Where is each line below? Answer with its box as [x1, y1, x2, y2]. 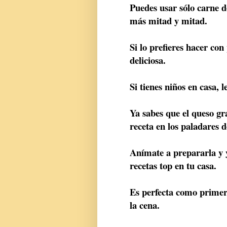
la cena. [130, 198, 160, 212]
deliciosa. [130, 53, 166, 67]
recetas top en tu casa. [130, 159, 216, 173]
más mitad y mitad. [130, 14, 207, 28]
